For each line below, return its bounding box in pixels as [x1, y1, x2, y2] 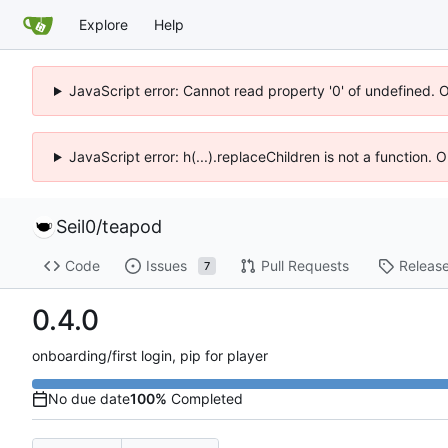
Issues [145, 257, 187, 275]
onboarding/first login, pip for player [32, 346, 268, 364]
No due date [48, 389, 130, 407]
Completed [167, 389, 243, 407]
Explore [79, 15, 128, 33]
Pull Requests [260, 257, 349, 275]
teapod [102, 216, 162, 237]
